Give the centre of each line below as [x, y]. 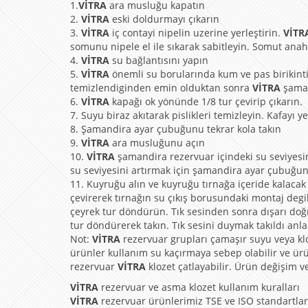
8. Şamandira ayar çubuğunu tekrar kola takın [176, 129]
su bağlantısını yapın [159, 60]
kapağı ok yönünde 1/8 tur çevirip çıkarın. [206, 102]
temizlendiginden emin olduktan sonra [161, 88]
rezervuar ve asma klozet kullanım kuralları [199, 287]
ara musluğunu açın [157, 143]
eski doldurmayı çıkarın [164, 19]
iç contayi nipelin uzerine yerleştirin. [196, 33]
